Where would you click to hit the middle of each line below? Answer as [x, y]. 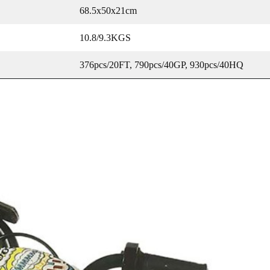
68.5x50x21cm [108, 11]
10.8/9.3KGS [105, 38]
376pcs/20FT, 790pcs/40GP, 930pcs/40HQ [162, 65]
